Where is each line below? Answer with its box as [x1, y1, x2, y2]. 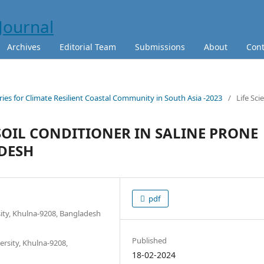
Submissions [135, 41, 185, 52]
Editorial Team [60, 41, 116, 52]
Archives [7, 41, 41, 52]
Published [132, 235, 167, 246]
